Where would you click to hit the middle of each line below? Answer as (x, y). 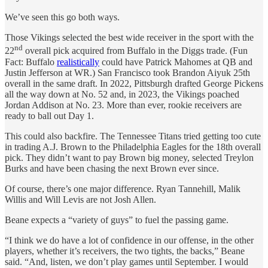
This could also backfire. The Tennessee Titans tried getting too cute (133, 136)
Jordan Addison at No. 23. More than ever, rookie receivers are (123, 105)
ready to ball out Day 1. (49, 115)
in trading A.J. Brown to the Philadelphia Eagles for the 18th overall (133, 147)
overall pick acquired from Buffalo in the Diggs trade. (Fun (135, 51)
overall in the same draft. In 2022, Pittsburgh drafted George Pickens (134, 83)
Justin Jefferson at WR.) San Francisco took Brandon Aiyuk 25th (127, 72)
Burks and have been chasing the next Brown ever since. (112, 168)
